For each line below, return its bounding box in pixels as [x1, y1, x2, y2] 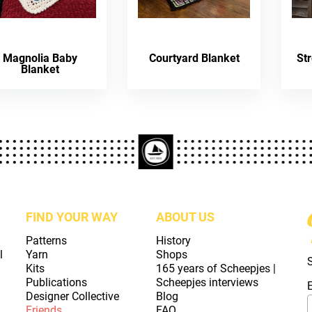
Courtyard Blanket [148, 51, 240, 65]
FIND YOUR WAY [25, 209, 118, 224]
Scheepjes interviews [155, 275, 258, 289]
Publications [25, 275, 87, 289]
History [155, 233, 191, 247]
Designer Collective [25, 289, 119, 303]
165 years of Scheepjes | [155, 261, 276, 275]
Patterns [25, 233, 67, 247]
